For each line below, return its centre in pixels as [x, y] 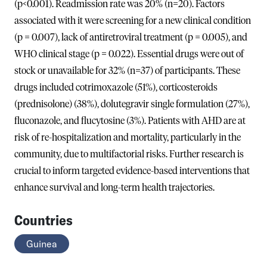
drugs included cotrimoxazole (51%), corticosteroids [116, 87]
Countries [44, 220]
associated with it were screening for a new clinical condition [133, 21]
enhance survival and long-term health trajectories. [114, 187]
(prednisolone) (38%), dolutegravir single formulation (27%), [132, 104]
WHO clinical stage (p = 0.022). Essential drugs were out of [129, 54]
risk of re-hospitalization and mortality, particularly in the [128, 137]
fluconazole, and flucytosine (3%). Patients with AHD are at [130, 121]
